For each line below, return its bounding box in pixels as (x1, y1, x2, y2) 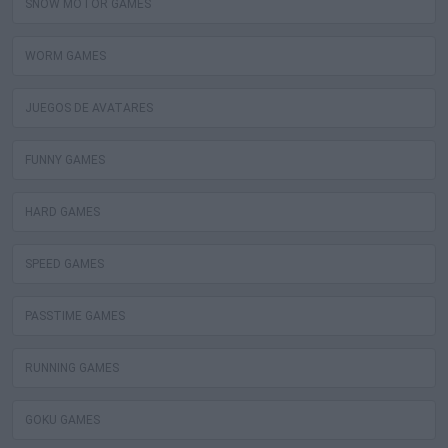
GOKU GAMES (25, 413, 100, 428)
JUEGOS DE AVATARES (25, 101, 153, 116)
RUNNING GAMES (25, 361, 119, 376)
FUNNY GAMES (25, 153, 105, 168)
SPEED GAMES (25, 257, 104, 272)
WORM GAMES (25, 49, 106, 64)
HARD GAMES (25, 205, 100, 220)
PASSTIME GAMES (25, 309, 125, 324)
